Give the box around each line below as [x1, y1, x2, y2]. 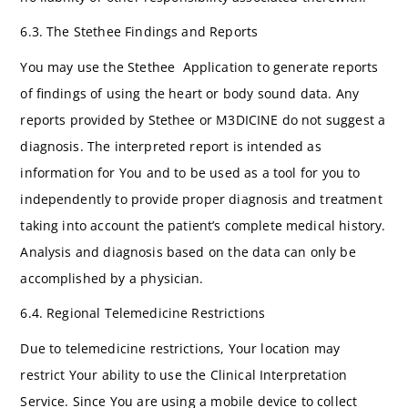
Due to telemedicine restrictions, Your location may [20, 339, 341, 357]
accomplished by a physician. [20, 269, 204, 287]
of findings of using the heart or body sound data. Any [20, 84, 359, 102]
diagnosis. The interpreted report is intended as [20, 137, 321, 155]
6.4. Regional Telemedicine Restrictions [20, 304, 266, 322]
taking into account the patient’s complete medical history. [20, 216, 386, 234]
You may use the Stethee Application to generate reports [20, 57, 379, 76]
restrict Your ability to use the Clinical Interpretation [20, 365, 347, 383]
